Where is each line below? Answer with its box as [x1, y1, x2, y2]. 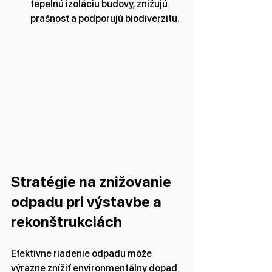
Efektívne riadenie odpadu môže [11, 248, 154, 260]
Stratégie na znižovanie [11, 173, 174, 191]
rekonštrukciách [11, 213, 122, 231]
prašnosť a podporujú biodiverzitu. [30, 13, 180, 24]
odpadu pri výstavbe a [11, 193, 165, 211]
